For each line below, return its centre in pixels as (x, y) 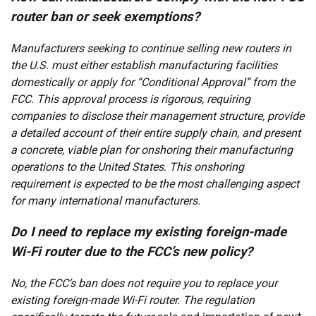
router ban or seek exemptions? (105, 17)
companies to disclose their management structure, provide (157, 116)
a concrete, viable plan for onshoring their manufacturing (152, 150)
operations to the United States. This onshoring (127, 166)
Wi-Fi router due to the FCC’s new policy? (132, 252)
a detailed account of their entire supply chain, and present (156, 133)
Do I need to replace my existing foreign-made (148, 232)
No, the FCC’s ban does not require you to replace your (144, 283)
